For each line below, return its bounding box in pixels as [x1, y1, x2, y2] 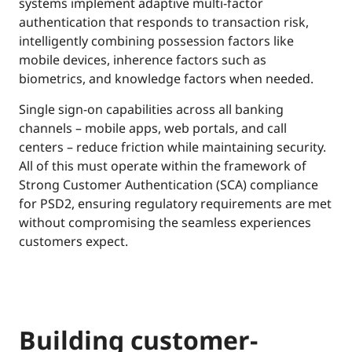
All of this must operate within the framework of [19, 156, 306, 174]
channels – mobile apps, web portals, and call [19, 119, 287, 137]
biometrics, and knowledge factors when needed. [19, 69, 313, 87]
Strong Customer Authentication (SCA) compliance [19, 175, 318, 193]
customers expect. [19, 232, 128, 250]
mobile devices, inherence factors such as [19, 50, 266, 68]
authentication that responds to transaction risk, [19, 13, 309, 31]
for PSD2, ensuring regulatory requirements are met [19, 194, 332, 212]
